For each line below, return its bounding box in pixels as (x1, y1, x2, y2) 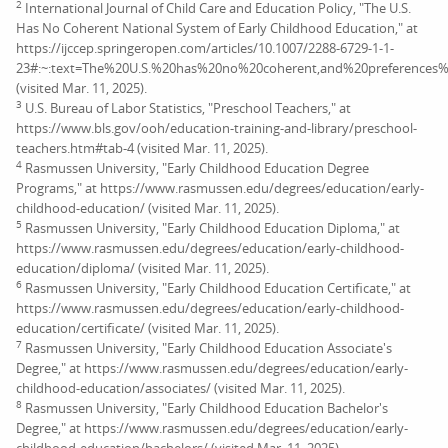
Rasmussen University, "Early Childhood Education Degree (22, 158, 369, 177)
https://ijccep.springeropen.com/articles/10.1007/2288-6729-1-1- (16, 38, 394, 57)
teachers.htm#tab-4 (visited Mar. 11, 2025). (16, 138, 268, 157)
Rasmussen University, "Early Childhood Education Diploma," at (22, 218, 400, 237)
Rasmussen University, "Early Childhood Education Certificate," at (22, 278, 411, 297)
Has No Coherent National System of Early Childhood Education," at (16, 18, 418, 37)
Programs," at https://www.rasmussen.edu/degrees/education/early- (16, 178, 424, 197)
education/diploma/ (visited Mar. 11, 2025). (16, 258, 269, 277)
